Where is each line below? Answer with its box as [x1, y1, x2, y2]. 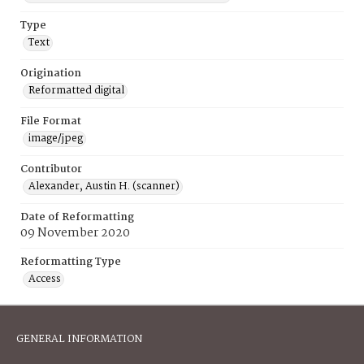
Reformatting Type [20, 253, 121, 271]
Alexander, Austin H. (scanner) [28, 178, 180, 195]
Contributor [20, 161, 82, 178]
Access [28, 271, 61, 288]
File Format [20, 113, 81, 130]
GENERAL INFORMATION [16, 331, 142, 348]
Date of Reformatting [20, 209, 134, 226]
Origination [20, 65, 81, 82]
